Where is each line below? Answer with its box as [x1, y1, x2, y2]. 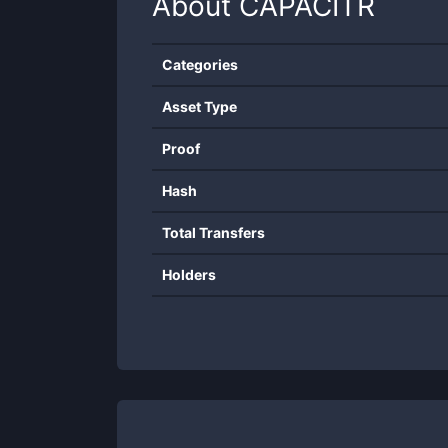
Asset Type [162, 98, 237, 115]
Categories [162, 56, 238, 73]
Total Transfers [162, 224, 265, 241]
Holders [162, 266, 216, 283]
